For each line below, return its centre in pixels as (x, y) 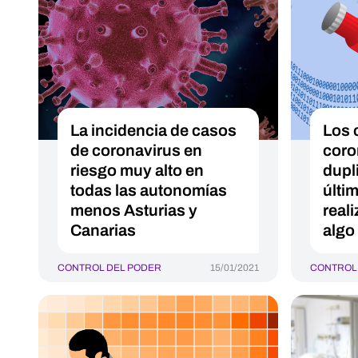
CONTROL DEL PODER (109, 268)
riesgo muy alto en (137, 170)
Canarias (103, 230)
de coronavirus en (136, 150)
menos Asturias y (134, 210)
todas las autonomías (149, 190)
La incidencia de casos (153, 130)
